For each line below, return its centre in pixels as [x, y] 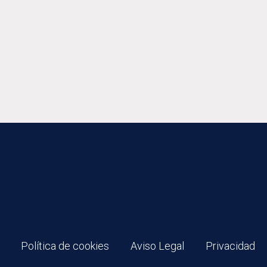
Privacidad [230, 246]
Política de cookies [65, 246]
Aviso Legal [157, 246]
